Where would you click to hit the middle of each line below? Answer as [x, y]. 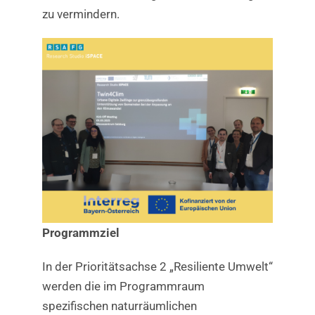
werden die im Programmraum [123, 286]
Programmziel [81, 232]
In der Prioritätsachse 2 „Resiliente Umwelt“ [157, 266]
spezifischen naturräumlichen [119, 306]
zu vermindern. [81, 14]
